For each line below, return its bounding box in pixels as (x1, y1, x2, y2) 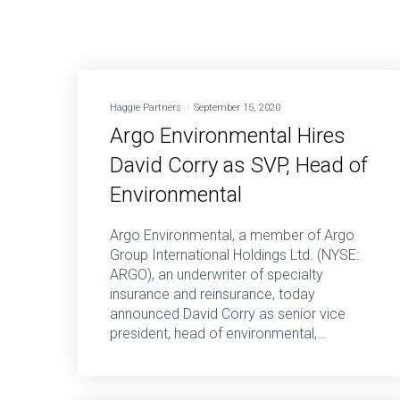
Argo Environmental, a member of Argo (110, 227, 354, 245)
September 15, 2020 (194, 102, 280, 114)
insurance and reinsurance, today (110, 286, 315, 304)
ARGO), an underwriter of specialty (110, 266, 323, 284)
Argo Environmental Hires (110, 123, 346, 149)
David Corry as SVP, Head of (110, 153, 368, 179)
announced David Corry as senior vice (110, 305, 346, 323)
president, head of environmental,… (110, 325, 326, 343)
